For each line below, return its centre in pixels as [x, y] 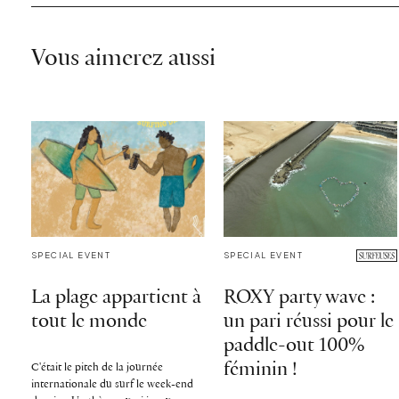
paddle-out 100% [293, 346]
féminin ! [260, 370]
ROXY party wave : [299, 297]
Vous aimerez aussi [123, 59]
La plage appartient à [116, 297]
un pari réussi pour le [308, 322]
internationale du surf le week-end [112, 384]
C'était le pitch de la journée [97, 367]
